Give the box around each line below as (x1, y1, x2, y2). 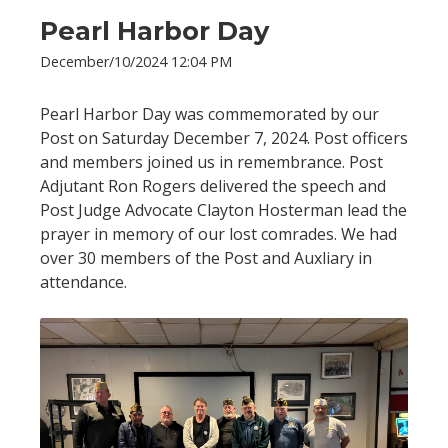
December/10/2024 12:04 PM (40, 51, 232, 71)
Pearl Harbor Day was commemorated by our (40, 102, 379, 125)
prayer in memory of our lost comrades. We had (40, 222, 397, 245)
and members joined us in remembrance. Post (40, 150, 383, 173)
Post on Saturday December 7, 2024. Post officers (40, 126, 408, 149)
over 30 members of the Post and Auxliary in (40, 246, 372, 269)
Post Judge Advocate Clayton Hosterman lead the (40, 198, 407, 221)
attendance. (40, 270, 127, 293)
